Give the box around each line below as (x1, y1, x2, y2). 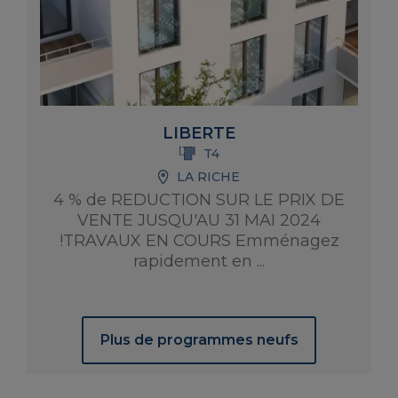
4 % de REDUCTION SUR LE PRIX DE (53, 190, 345, 210)
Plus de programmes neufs (99, 331, 298, 348)
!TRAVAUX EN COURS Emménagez (59, 231, 339, 251)
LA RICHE (177, 169, 240, 185)
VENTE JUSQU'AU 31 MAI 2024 (77, 211, 321, 230)
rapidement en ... (133, 251, 265, 271)
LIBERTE (163, 123, 235, 143)
